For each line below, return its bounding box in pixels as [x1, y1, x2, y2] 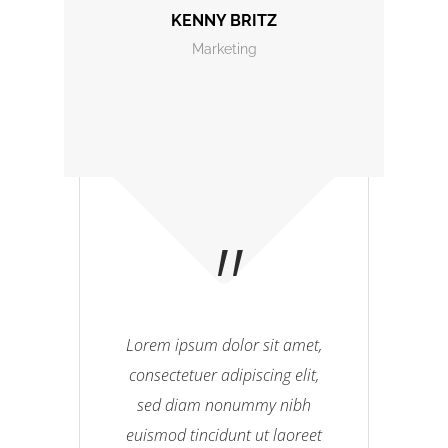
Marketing [191, 41, 257, 57]
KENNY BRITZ [171, 11, 277, 30]
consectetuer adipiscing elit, [129, 364, 319, 386]
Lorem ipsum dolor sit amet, [126, 334, 322, 356]
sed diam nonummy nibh [137, 394, 311, 416]
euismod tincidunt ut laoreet [126, 424, 322, 446]
